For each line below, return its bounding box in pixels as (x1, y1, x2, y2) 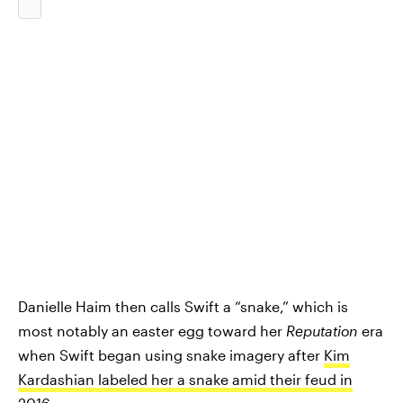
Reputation (286, 322, 358, 339)
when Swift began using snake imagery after (18, 346, 324, 363)
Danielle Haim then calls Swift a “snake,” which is (18, 298, 348, 315)
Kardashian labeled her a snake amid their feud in (18, 371, 353, 388)
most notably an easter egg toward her (18, 322, 286, 339)
